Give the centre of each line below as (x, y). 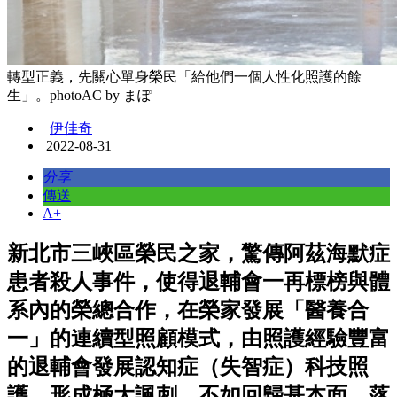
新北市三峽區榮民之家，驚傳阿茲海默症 (198, 254)
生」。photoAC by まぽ (79, 96)
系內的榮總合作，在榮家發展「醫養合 (188, 311)
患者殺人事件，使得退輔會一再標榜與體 (198, 282)
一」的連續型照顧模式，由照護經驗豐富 (198, 339)
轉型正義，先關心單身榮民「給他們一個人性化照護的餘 (184, 77)
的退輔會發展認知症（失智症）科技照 (188, 367)
